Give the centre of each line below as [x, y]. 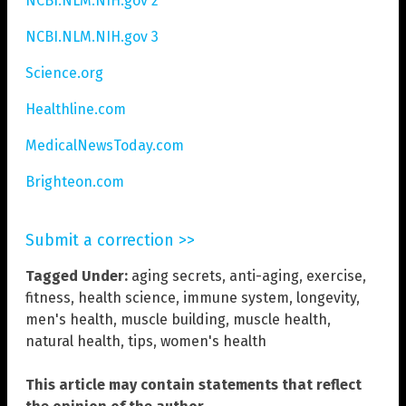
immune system [236, 297]
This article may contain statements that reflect [193, 384]
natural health [73, 341]
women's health [213, 341]
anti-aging [264, 275]
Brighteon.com [75, 181]
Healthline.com [76, 109]
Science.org [64, 72]
